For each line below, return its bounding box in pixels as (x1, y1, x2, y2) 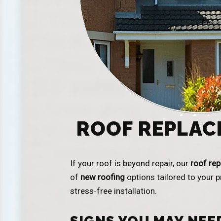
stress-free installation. (70, 185, 157, 196)
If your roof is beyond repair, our (70, 158, 190, 168)
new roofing (80, 172, 125, 182)
